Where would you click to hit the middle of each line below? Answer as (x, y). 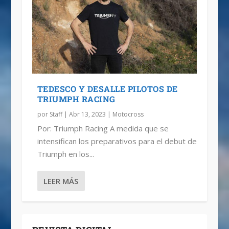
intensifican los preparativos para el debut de (117, 141)
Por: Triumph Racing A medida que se (103, 129)
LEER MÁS (61, 181)
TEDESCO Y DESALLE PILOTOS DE (107, 89)
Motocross (128, 114)
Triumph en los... (65, 154)
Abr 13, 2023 (87, 114)
